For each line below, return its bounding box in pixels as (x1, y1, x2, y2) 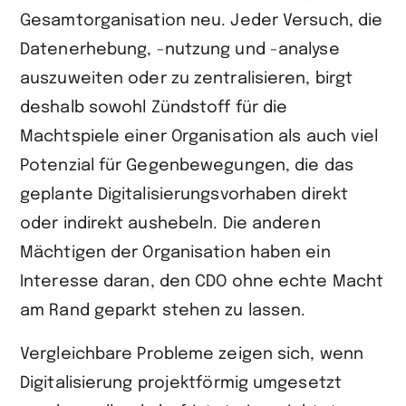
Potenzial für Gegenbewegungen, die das (20, 157, 353, 174)
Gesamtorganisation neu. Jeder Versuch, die (20, 12, 383, 29)
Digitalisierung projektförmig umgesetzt (20, 374, 342, 391)
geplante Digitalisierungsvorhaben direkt (20, 186, 349, 203)
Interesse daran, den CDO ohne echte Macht (20, 273, 384, 290)
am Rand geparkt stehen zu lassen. (20, 302, 306, 319)
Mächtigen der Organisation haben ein (20, 244, 331, 261)
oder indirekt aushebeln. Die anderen (20, 215, 321, 232)
